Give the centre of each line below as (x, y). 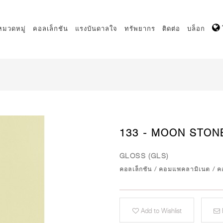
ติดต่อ (171, 28)
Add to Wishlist (160, 211)
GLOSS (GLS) (144, 156)
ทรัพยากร (140, 28)
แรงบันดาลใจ (96, 28)
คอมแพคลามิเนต (185, 169)
